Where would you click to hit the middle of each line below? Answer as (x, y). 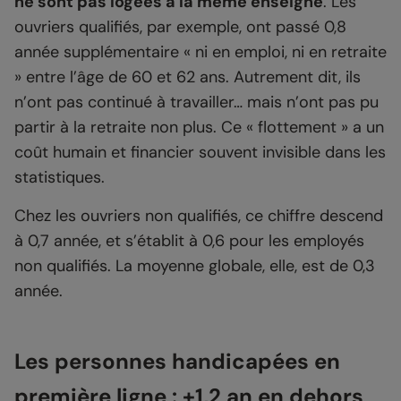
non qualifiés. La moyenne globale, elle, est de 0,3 (195, 266)
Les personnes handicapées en (177, 362)
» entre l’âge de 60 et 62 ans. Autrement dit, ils (188, 77)
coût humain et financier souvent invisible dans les (200, 153)
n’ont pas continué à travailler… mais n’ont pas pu (196, 102)
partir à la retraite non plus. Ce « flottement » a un (199, 128)
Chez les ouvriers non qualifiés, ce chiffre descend (199, 216)
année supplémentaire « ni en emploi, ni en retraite (200, 52)
